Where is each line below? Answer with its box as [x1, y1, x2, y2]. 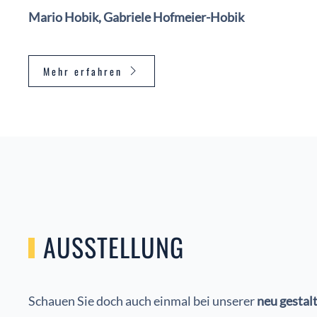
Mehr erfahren [43, 63, 122, 79]
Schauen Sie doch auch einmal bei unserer [28, 292, 257, 309]
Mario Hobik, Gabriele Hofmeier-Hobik [28, 8, 244, 25]
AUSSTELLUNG [42, 227, 184, 265]
